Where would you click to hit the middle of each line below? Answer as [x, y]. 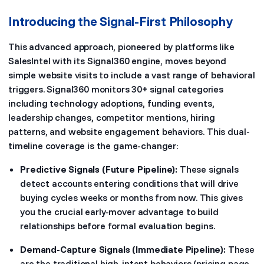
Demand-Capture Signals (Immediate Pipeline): [123, 249]
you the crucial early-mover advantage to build [119, 212]
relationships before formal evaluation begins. [118, 226]
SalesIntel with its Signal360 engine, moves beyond [117, 61]
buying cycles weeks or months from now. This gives [131, 197]
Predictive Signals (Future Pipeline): [99, 169]
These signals [208, 169]
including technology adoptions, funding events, [111, 103]
